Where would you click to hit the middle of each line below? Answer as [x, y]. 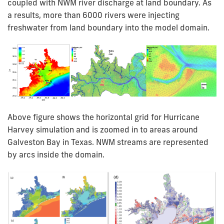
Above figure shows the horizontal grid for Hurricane [103, 117]
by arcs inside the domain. [56, 155]
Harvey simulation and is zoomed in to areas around [103, 130]
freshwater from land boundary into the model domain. [109, 27]
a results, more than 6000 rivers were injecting [93, 15]
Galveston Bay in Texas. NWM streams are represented [108, 142]
